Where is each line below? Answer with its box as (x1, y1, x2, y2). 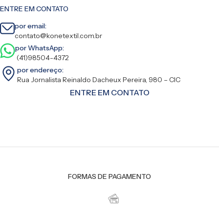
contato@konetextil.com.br (15, 31, 102, 40)
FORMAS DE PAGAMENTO (68, 172, 151, 181)
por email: (15, 21, 46, 30)
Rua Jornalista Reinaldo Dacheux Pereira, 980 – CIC (17, 75, 180, 84)
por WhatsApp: (15, 43, 64, 52)
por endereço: (17, 65, 64, 74)
